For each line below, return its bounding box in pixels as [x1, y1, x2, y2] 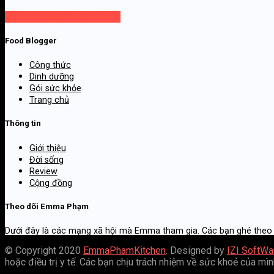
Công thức [29, 60, 71, 71]
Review [29, 166, 57, 177]
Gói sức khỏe [29, 83, 81, 94]
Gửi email [80, 10, 120, 23]
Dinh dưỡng [29, 72, 74, 83]
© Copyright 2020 [5, 244, 83, 256]
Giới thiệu [29, 143, 66, 154]
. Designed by [166, 244, 227, 256]
